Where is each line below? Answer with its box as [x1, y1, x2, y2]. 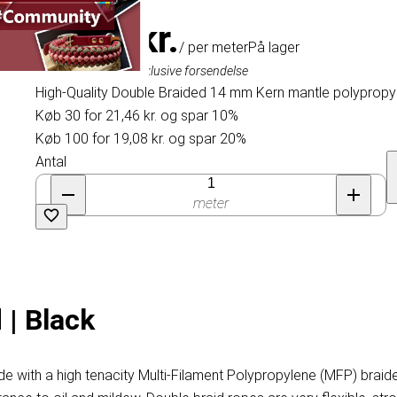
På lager [248, 39, 300, 57]
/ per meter [179, 39, 248, 57]
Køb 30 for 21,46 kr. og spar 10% [35, 107, 238, 125]
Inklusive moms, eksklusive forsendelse [35, 64, 248, 80]
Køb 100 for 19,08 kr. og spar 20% [35, 130, 246, 148]
